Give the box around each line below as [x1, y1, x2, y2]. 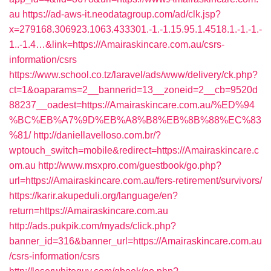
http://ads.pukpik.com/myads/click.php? [9, 221, 176, 231]
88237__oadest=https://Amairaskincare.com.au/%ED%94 [9, 100, 255, 110]
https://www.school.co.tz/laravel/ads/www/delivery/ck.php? [9, 70, 258, 80]
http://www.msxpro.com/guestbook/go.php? [38, 160, 221, 171]
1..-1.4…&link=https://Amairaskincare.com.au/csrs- [9, 39, 224, 50]
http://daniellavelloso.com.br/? [33, 130, 161, 140]
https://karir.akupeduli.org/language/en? [9, 191, 178, 201]
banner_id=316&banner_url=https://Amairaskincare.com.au [9, 236, 262, 246]
